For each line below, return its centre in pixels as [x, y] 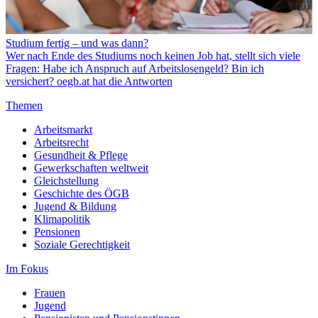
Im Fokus [27, 268]
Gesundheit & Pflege [81, 155]
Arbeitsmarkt [63, 129]
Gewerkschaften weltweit [91, 168]
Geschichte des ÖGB [82, 193]
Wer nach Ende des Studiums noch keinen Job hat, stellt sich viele [153, 55]
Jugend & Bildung [75, 206]
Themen [24, 105]
